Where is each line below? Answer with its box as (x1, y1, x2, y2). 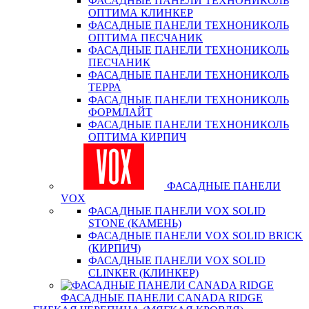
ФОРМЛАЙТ (88, 106, 152, 118)
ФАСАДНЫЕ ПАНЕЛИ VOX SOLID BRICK (88, 230, 303, 241)
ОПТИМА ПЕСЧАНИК (88, 32, 203, 43)
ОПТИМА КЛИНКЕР (88, 7, 193, 19)
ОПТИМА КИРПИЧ (88, 131, 186, 143)
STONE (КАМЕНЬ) (88, 217, 181, 229)
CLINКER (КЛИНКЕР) (88, 267, 199, 279)
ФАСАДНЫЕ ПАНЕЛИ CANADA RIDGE (61, 292, 263, 303)
